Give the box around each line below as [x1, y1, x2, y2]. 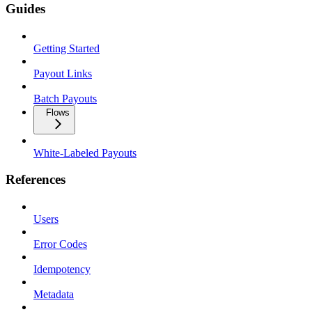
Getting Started [33, 42, 100, 54]
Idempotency [33, 263, 91, 276]
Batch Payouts [33, 92, 97, 104]
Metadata [33, 288, 74, 301]
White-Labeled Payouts [33, 146, 136, 159]
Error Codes [33, 238, 87, 251]
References [6, 172, 65, 187]
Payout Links [33, 67, 92, 79]
